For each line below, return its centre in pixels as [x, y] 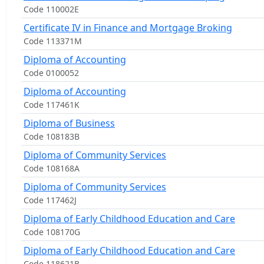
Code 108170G [52, 232]
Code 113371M [53, 41]
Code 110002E [51, 9]
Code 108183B [52, 136]
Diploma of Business [69, 123]
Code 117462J [50, 200]
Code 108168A [52, 168]
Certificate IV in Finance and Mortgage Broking [128, 28]
